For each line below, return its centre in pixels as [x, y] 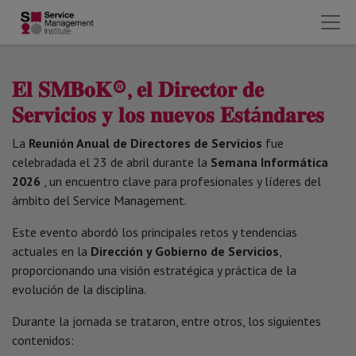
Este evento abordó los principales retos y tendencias [155, 232]
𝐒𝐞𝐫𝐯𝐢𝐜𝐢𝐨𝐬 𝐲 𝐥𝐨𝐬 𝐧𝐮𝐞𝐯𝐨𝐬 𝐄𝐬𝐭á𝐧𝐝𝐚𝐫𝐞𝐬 [168, 114]
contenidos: [43, 340]
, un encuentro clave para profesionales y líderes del [181, 181]
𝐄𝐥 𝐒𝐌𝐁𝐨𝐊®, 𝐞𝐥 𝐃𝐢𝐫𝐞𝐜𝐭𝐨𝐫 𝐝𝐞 [138, 89]
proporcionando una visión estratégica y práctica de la [154, 270]
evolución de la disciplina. [79, 289]
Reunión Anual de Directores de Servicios [145, 143]
